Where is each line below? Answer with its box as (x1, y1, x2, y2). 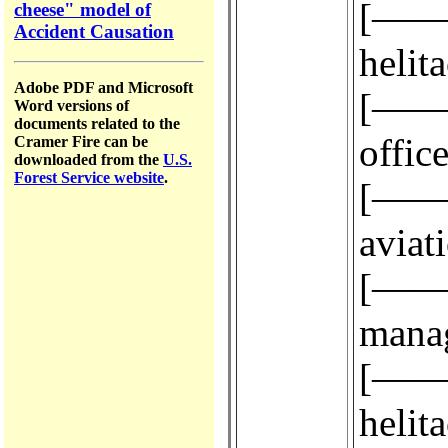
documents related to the (14, 115, 180, 133)
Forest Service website (14, 169, 164, 187)
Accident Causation (14, 20, 174, 42)
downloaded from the (14, 151, 163, 169)
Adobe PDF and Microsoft (14, 79, 193, 97)
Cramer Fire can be (14, 133, 148, 151)
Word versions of (14, 97, 129, 115)
